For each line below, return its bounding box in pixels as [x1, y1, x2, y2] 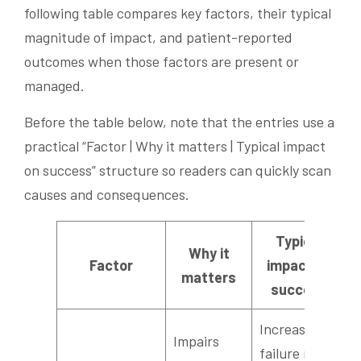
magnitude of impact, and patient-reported [24, 27, 293, 46]
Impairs [173, 331, 219, 350]
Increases [259, 319, 319, 338]
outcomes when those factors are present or [24, 52, 299, 70]
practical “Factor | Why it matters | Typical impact [24, 136, 326, 155]
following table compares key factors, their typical [24, 3, 331, 22]
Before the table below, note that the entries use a [24, 112, 334, 131]
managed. [24, 76, 85, 94]
